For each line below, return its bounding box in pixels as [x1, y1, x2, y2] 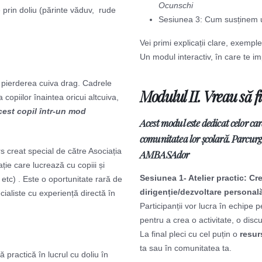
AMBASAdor [140, 148, 189, 161]
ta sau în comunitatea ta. [140, 243, 232, 253]
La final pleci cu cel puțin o [140, 229, 240, 239]
